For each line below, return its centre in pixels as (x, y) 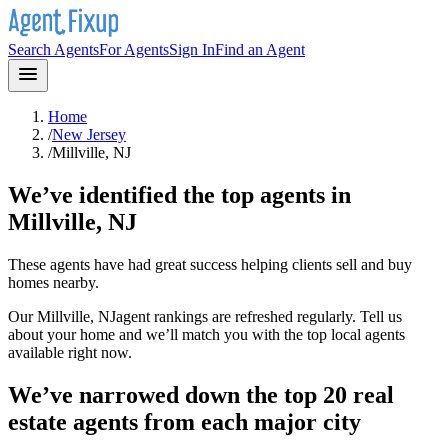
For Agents (134, 49)
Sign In (192, 49)
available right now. (70, 352)
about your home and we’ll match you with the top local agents (206, 334)
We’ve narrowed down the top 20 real (201, 394)
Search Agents (53, 49)
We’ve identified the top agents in (179, 194)
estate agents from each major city (184, 421)
